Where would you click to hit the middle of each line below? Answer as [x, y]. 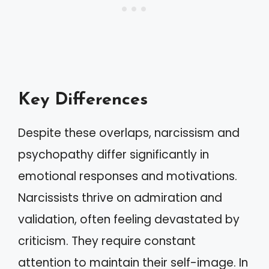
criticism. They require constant [107, 241]
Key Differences [83, 100]
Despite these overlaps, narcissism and [129, 133]
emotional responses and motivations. [128, 176]
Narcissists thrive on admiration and [120, 198]
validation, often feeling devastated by [129, 219]
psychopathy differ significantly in [113, 154]
